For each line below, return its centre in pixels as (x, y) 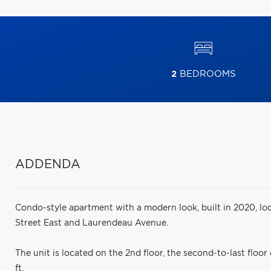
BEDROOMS (206, 74)
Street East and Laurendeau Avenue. (92, 223)
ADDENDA (48, 165)
